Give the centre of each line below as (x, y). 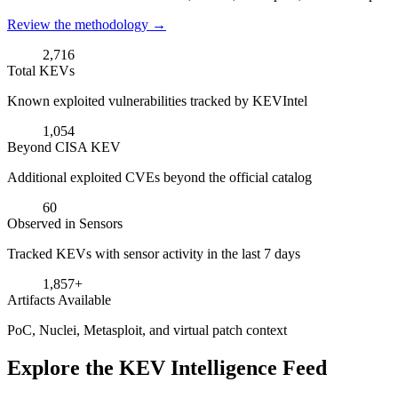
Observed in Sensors (65, 223)
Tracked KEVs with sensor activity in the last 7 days (154, 253)
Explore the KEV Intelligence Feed (167, 367)
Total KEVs (41, 70)
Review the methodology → (87, 24)
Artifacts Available (59, 299)
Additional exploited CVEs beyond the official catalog (159, 177)
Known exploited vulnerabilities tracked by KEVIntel (157, 100)
